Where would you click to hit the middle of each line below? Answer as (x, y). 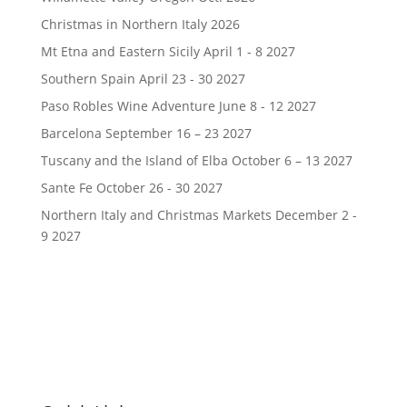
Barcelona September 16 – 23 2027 (146, 133)
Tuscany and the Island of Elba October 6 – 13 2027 (196, 160)
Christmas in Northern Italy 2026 (140, 24)
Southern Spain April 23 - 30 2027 (143, 79)
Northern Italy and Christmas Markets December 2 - (199, 215)
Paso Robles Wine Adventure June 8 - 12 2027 (178, 106)
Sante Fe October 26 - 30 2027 (131, 188)
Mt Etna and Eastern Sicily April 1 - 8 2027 (168, 51)
